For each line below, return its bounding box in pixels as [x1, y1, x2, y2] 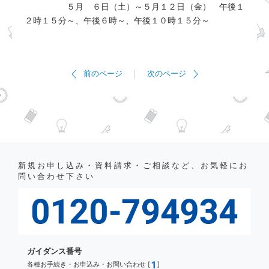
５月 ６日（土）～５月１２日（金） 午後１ [25, 1, 244, 12]
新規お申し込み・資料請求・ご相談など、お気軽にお [18, 160, 249, 171]
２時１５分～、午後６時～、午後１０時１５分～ [25, 15, 210, 26]
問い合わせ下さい [18, 171, 95, 181]
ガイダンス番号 [27, 246, 82, 256]
